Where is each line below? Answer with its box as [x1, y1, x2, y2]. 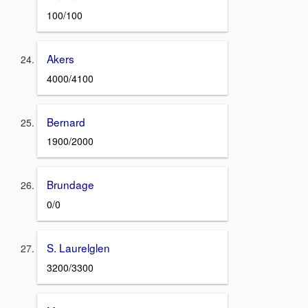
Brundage [47, 177, 94, 192]
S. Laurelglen [47, 239, 110, 255]
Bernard [47, 113, 85, 129]
